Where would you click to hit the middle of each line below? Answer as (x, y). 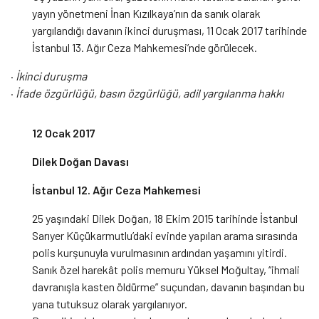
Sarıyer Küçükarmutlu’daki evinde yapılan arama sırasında (165, 236)
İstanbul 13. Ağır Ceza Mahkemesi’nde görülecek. (145, 48)
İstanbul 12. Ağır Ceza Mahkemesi (116, 190)
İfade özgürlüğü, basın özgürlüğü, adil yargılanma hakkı (150, 93)
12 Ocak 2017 (64, 133)
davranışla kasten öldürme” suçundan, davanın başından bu (168, 287)
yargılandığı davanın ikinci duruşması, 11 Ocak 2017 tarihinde (169, 31)
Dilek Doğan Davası (80, 162)
